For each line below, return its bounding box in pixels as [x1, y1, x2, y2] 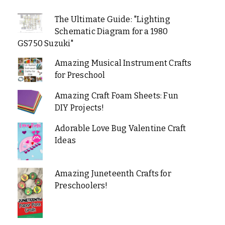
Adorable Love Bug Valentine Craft [54, 123, 186, 133]
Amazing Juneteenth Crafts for [54, 168, 171, 178]
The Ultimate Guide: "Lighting [54, 14, 170, 24]
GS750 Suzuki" [18, 38, 74, 48]
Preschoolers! [54, 180, 108, 190]
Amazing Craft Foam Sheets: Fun [54, 90, 178, 100]
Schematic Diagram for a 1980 [54, 26, 168, 36]
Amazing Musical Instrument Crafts [54, 58, 192, 68]
